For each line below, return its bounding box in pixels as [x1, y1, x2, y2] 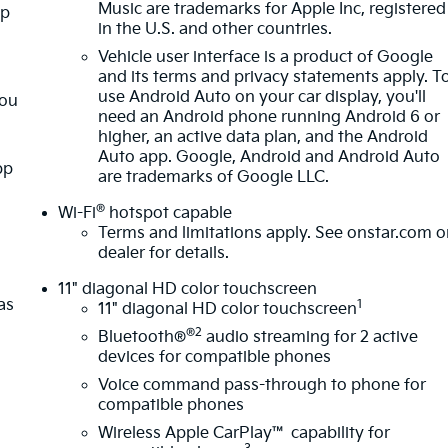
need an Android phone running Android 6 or [98, 107, 441, 127]
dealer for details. [98, 243, 230, 263]
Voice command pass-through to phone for [98, 375, 427, 395]
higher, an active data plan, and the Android [98, 127, 429, 147]
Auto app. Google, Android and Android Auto [98, 147, 441, 167]
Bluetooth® [98, 327, 187, 347]
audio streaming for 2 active [202, 327, 419, 347]
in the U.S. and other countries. [98, 19, 333, 39]
